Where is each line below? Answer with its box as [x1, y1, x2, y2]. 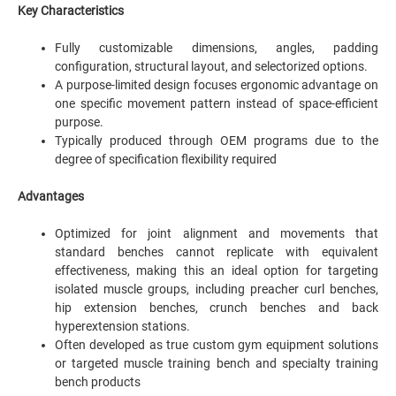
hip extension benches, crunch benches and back [55, 301, 378, 315]
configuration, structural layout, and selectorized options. [55, 59, 370, 73]
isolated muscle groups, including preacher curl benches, [55, 282, 378, 296]
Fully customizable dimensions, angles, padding [55, 41, 378, 55]
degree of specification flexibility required [55, 152, 277, 166]
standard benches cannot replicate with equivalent [55, 245, 378, 259]
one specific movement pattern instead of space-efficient [55, 96, 378, 110]
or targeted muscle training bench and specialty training [55, 356, 378, 370]
